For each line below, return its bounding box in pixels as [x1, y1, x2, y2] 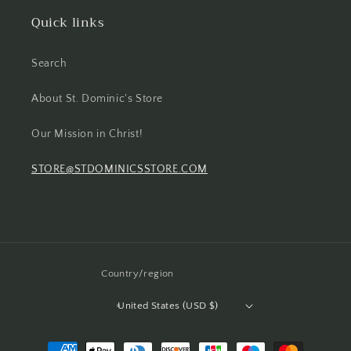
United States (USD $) [118, 299, 219, 311]
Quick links [31, 12, 104, 34]
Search [31, 57, 67, 70]
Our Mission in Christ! [31, 128, 143, 140]
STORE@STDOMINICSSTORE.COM [31, 163, 208, 175]
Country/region [101, 268, 174, 279]
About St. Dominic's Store [31, 92, 163, 105]
